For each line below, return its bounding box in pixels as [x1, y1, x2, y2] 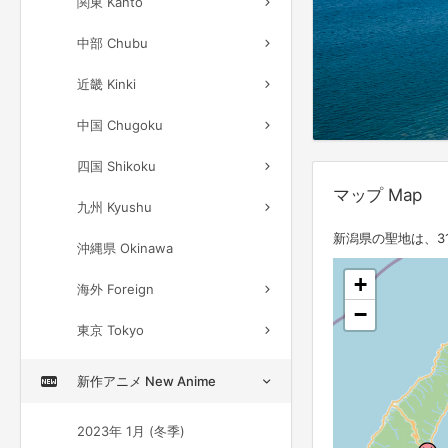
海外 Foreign [77, 281, 154, 297]
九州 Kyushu [77, 199, 152, 215]
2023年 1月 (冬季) [77, 423, 185, 439]
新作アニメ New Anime [77, 373, 216, 389]
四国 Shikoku [77, 158, 156, 174]
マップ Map [333, 184, 423, 205]
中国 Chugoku [77, 117, 163, 133]
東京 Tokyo [77, 322, 144, 338]
